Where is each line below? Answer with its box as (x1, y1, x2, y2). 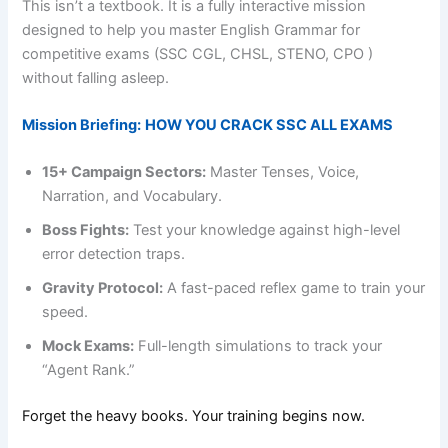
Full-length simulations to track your (134, 337, 383, 356)
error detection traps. (42, 245, 186, 264)
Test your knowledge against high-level (129, 221, 401, 240)
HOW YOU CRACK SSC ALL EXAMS (145, 115, 394, 134)
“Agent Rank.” (42, 361, 136, 380)
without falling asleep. (22, 68, 170, 87)
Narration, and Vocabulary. (42, 187, 223, 206)
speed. (42, 303, 89, 322)
